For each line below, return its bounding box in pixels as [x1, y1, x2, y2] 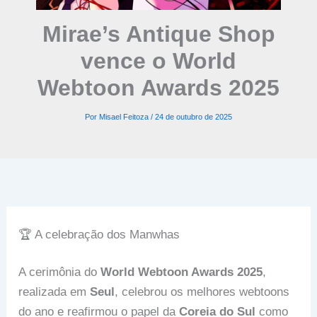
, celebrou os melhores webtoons [115, 285, 290, 299]
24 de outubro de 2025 [155, 113, 232, 121]
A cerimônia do [18, 265, 101, 279]
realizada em [18, 285, 91, 299]
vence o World [81, 48, 236, 74]
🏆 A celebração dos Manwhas [18, 227, 180, 241]
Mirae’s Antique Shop [42, 21, 275, 47]
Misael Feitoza [99, 113, 151, 121]
